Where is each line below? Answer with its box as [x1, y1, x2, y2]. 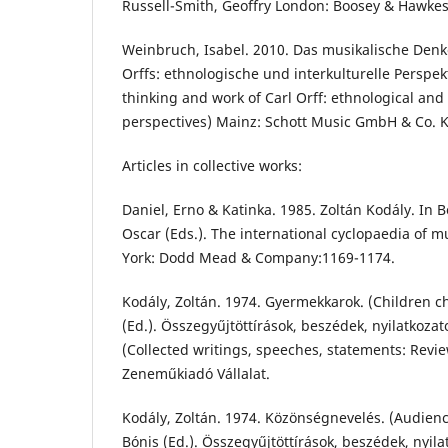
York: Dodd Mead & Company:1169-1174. [122, 248, 395, 268]
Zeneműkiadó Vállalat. [122, 364, 270, 384]
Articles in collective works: [122, 156, 302, 176]
